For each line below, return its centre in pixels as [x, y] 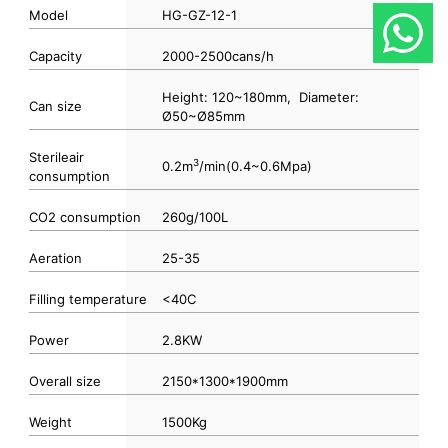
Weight [50, 421]
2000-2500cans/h [217, 55]
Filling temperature [87, 298]
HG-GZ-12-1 [199, 14]
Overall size [64, 380]
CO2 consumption [84, 216]
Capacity [55, 55]
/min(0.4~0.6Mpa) [255, 165]
